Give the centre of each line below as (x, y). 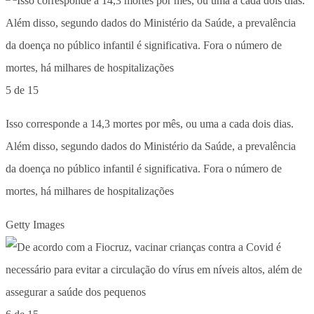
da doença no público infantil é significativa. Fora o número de (144, 168)
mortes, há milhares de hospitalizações (90, 191)
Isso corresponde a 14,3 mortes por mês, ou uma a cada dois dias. (150, 123)
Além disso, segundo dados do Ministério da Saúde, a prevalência (151, 146)
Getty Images (35, 224)
